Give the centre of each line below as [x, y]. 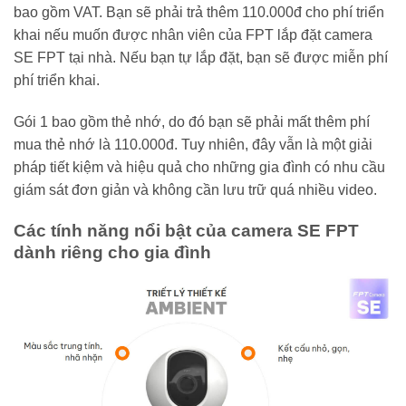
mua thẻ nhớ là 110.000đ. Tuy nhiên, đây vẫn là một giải [193, 145]
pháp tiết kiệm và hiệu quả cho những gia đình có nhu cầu [199, 168]
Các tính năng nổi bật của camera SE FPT [186, 230]
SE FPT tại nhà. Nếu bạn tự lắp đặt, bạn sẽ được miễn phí [201, 58]
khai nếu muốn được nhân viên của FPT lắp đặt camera [193, 35]
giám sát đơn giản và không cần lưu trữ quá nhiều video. [195, 190]
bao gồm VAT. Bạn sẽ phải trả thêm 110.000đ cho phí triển [199, 13]
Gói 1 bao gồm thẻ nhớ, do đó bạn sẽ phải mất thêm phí [192, 122]
